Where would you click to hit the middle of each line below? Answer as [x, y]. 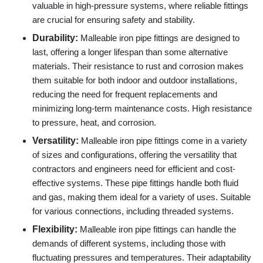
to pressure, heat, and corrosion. [94, 122]
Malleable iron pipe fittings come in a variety [164, 141]
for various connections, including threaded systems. [133, 211]
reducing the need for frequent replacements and [125, 94]
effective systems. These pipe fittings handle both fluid [135, 183]
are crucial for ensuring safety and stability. [114, 20]
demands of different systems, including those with [129, 243]
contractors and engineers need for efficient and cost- [134, 169]
